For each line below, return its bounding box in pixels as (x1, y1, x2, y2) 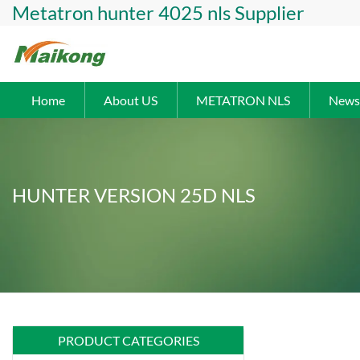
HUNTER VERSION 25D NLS (12, 183, 256, 207)
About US (104, 92, 157, 108)
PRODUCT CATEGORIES (57, 333, 199, 348)
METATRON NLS (196, 92, 290, 108)
